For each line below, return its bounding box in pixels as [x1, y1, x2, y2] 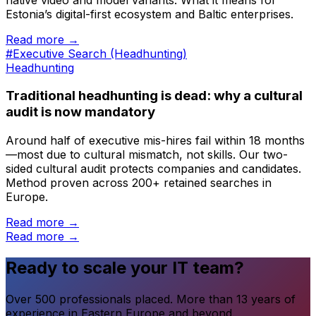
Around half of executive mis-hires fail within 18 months [6, 133, 305, 148]
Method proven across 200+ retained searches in [6, 176, 272, 190]
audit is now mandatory [6, 104, 155, 121]
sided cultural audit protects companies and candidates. [6, 162, 301, 176]
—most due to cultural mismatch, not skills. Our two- [6, 147, 288, 162]
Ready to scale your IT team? [6, 257, 244, 279]
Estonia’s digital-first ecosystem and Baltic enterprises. [6, 6, 293, 21]
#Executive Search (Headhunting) [6, 46, 187, 61]
